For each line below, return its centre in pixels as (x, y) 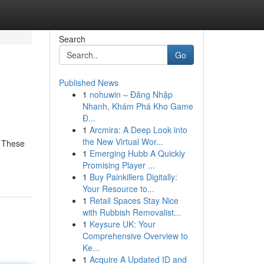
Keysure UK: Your (122, 224)
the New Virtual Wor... (123, 141)
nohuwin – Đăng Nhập (131, 94)
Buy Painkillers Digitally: (133, 177)
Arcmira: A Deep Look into (138, 130)
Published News (88, 82)
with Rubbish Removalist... (131, 212)
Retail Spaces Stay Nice (134, 200)
